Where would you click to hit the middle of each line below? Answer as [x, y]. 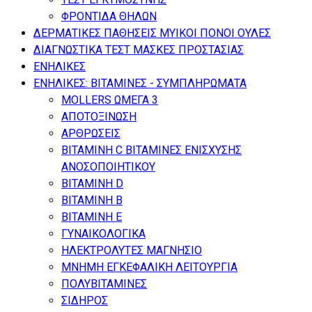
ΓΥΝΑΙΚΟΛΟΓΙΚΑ [103, 233]
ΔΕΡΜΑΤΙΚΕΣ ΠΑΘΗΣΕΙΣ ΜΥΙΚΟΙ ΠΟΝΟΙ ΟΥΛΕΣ [152, 33]
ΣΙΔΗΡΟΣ [85, 300]
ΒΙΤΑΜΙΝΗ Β [92, 200]
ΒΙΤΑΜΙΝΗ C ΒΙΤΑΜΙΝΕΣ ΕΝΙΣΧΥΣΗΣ [151, 150]
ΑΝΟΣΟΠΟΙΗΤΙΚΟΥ [108, 166]
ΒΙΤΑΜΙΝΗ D [92, 183]
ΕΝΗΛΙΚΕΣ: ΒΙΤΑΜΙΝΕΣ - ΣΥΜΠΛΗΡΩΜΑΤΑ [140, 83]
